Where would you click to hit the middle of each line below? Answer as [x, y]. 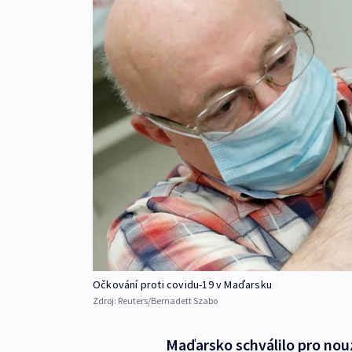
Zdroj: [105, 301]
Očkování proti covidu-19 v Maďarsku [182, 285]
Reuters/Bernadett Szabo [168, 301]
